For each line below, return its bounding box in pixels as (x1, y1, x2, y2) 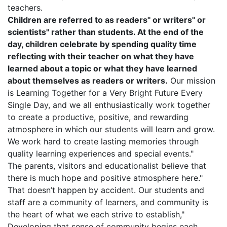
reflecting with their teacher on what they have (8, 51, 194, 61)
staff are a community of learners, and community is (8, 197, 208, 207)
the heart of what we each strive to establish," (8, 209, 184, 219)
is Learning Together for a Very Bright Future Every (8, 87, 203, 98)
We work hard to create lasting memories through (8, 136, 199, 146)
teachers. (8, 2, 43, 13)
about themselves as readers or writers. (8, 75, 168, 86)
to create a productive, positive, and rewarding (8, 111, 188, 122)
